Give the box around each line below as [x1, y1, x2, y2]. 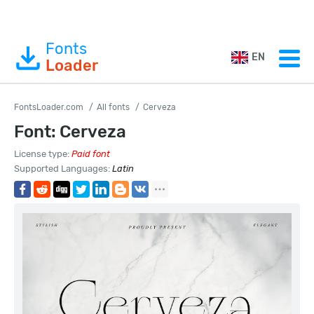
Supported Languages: [14, 163, 112, 174]
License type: [14, 149, 71, 159]
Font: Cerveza [14, 122, 126, 142]
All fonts [97, 102, 130, 112]
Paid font [71, 149, 110, 159]
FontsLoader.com [14, 102, 83, 112]
